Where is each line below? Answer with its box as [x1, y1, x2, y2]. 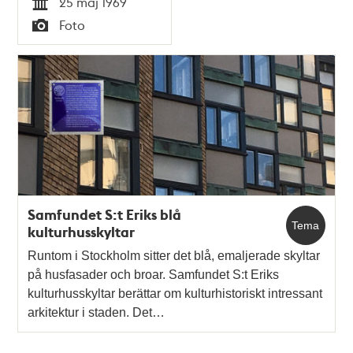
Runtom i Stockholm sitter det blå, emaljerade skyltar [28, 249, 321, 263]
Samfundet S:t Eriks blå [28, 205, 182, 225]
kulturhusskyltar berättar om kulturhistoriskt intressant [28, 287, 323, 301]
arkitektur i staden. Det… [28, 306, 165, 320]
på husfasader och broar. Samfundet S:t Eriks [28, 268, 280, 282]
